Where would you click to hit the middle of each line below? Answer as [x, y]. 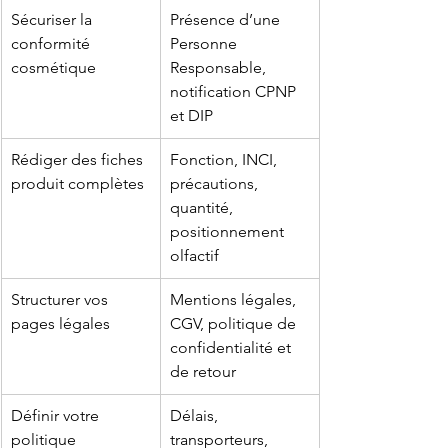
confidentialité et [232, 348]
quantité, [203, 208]
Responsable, [220, 68]
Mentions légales [231, 300]
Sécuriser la [53, 20]
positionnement [229, 232]
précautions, [216, 184]
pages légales [60, 324]
